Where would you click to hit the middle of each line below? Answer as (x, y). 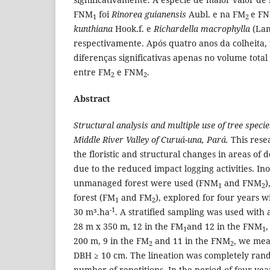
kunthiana (93, 29)
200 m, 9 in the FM (111, 241)
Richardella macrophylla (202, 29)
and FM (135, 198)
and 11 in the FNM (191, 241)
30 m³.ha (92, 212)
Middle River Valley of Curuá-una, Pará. (151, 140)
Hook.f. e (133, 29)
